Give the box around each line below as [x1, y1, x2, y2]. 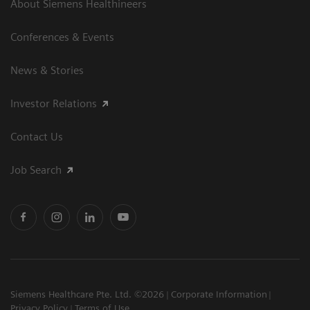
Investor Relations [10, 97, 97, 111]
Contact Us [10, 130, 63, 144]
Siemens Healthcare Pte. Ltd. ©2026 [10, 289, 164, 300]
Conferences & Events [10, 30, 114, 44]
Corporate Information [170, 289, 267, 300]
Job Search [10, 163, 62, 177]
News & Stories [10, 64, 84, 77]
